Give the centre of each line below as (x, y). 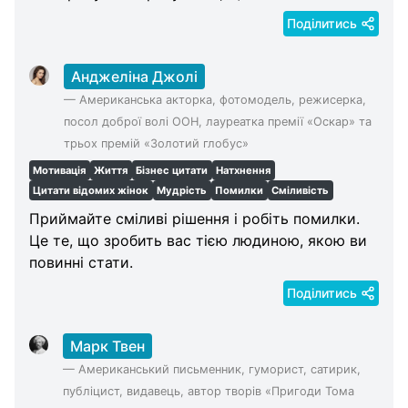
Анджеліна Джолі (134, 77)
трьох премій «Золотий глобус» (156, 144)
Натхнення (244, 171)
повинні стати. (81, 262)
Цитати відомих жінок (91, 190)
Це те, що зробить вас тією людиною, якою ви (198, 240)
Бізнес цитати (172, 171)
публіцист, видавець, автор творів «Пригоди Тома (209, 391)
